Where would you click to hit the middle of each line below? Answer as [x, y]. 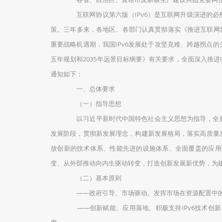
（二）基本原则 [92, 178]
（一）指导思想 [92, 104]
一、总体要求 [89, 89]
